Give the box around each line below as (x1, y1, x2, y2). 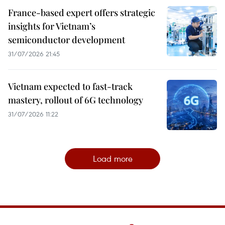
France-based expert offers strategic (8, 6, 155, 19)
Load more (92, 152, 133, 164)
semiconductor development (8, 33, 125, 46)
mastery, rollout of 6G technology (8, 93, 143, 106)
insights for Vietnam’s (8, 20, 95, 32)
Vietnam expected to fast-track (8, 80, 133, 92)
